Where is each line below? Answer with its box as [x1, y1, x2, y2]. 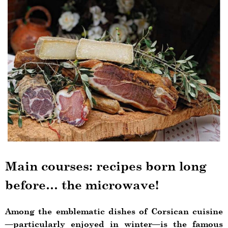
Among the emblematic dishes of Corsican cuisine [5, 206, 223, 216]
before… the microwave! [5, 177, 159, 192]
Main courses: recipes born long [5, 158, 207, 174]
